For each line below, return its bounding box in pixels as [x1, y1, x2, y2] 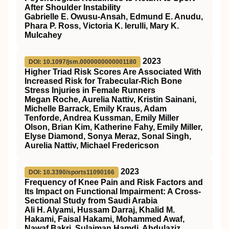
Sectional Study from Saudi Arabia [25, 196, 157, 205]
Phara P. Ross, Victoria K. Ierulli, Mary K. [25, 21, 179, 30]
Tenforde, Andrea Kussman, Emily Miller [25, 113, 179, 122]
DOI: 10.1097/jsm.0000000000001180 [29, 58, 136, 65]
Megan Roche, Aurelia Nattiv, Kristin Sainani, [25, 95, 196, 104]
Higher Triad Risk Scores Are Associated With [25, 67, 201, 76]
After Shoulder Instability [25, 3, 121, 12]
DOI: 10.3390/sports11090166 [29, 169, 114, 176]
